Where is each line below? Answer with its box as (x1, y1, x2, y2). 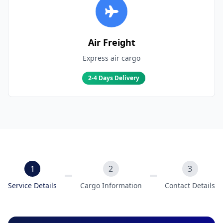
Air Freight (88, 36, 135, 48)
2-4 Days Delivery (88, 74, 139, 82)
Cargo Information (80, 181, 142, 190)
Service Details (8, 181, 57, 190)
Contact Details (165, 181, 215, 190)
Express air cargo (83, 53, 140, 63)
